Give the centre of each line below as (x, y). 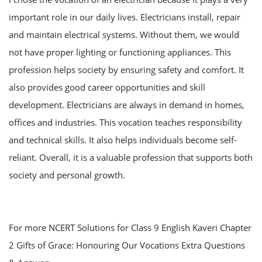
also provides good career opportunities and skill (107, 87)
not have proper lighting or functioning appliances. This (120, 52)
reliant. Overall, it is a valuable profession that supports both (131, 157)
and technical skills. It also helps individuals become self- (123, 140)
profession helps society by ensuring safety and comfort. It (126, 70)
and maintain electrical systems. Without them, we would (124, 35)
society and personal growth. (67, 175)
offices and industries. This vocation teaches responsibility (125, 122)
